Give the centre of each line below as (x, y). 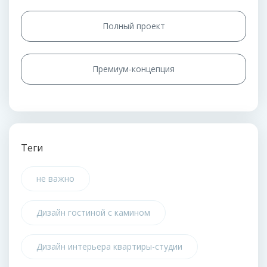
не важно (55, 178)
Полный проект (133, 26)
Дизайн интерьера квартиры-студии (109, 246)
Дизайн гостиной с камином (93, 212)
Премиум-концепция (133, 69)
